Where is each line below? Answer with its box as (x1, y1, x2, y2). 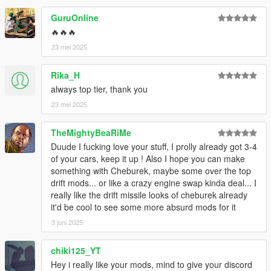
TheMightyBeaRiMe (51, 126, 131, 139)
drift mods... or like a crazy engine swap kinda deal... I (51, 177, 256, 189)
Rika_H (51, 69, 80, 82)
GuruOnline (51, 11, 99, 24)
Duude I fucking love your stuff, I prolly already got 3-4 (51, 140, 257, 153)
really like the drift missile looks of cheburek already (51, 189, 247, 201)
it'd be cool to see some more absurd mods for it (51, 201, 236, 214)
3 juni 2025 (51, 217, 83, 227)
